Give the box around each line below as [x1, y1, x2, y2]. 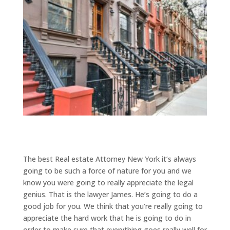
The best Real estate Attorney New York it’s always [23, 154, 196, 164]
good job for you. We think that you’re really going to [23, 201, 203, 211]
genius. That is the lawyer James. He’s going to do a [23, 189, 198, 199]
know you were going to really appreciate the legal [23, 177, 194, 187]
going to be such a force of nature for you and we [23, 165, 191, 176]
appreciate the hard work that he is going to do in [23, 213, 191, 223]
